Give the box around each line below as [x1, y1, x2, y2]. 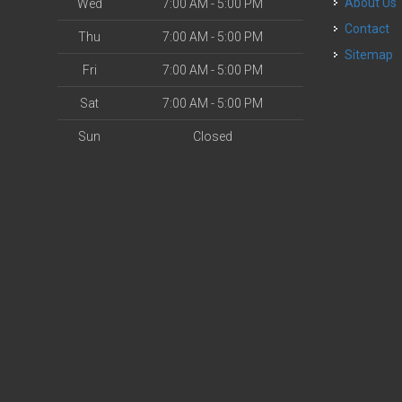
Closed [192, 129, 232, 144]
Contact [353, 22, 390, 36]
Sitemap [345, 48, 394, 62]
